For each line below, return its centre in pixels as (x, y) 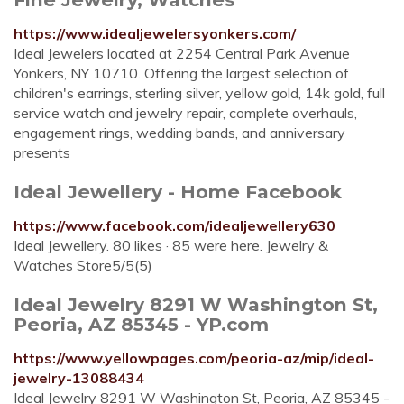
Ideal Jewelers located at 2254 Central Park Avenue (182, 53)
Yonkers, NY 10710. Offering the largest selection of (181, 73)
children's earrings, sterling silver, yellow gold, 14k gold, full (199, 93)
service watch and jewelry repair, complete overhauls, (185, 113)
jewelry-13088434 (79, 378)
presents (42, 152)
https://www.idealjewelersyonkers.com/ (155, 33)
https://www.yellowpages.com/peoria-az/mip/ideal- (194, 358)
